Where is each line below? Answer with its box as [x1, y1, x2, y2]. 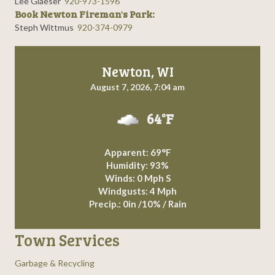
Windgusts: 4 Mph [98, 185, 177, 197]
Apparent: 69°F [104, 147, 171, 158]
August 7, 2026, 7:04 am [90, 82, 185, 93]
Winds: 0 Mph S [104, 172, 171, 184]
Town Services [15, 229, 120, 251]
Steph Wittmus [15, 22, 77, 33]
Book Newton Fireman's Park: [15, 7, 155, 21]
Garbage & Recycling [15, 258, 95, 269]
